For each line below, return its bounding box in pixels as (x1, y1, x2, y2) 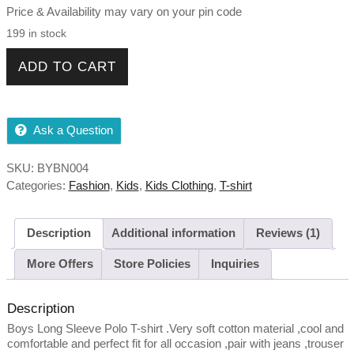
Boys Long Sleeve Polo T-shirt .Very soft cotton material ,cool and (6, 321, 344, 335)
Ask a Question (32, 122, 113, 137)
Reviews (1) (255, 226, 320, 240)
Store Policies (113, 257, 190, 271)
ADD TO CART (17, 58, 116, 74)
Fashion (68, 178, 110, 192)
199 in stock (6, 27, 66, 40)
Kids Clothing (145, 178, 213, 192)
